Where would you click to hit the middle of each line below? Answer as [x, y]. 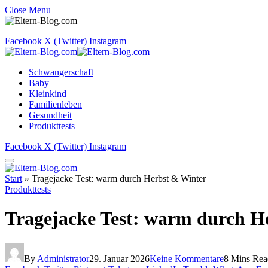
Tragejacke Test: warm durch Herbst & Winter [119, 179]
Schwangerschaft [61, 72]
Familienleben [55, 104]
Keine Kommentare [187, 258]
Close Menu [28, 10]
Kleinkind [48, 94]
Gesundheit [50, 115]
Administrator [63, 258]
